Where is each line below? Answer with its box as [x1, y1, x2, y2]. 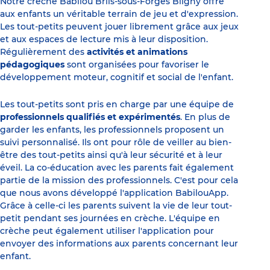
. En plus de [180, 111, 230, 123]
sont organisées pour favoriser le [64, 59, 209, 71]
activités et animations [87, 46, 187, 58]
